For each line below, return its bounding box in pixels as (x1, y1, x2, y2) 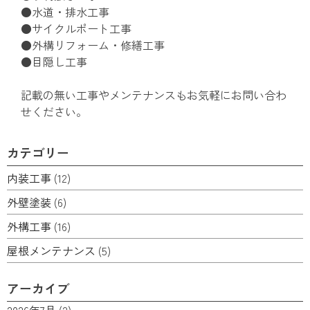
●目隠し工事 (21, 53, 87, 71)
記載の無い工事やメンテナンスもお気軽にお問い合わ (21, 86, 286, 104)
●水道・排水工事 (21, 3, 109, 21)
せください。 (21, 103, 87, 120)
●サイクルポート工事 (21, 20, 131, 37)
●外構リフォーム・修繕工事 (21, 37, 165, 54)
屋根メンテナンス (7, 242, 95, 259)
